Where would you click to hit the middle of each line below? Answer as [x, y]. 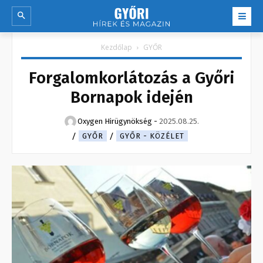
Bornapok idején [131, 97]
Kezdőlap [117, 48]
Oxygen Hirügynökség [114, 122]
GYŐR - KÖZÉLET [152, 136]
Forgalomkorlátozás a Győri [131, 78]
